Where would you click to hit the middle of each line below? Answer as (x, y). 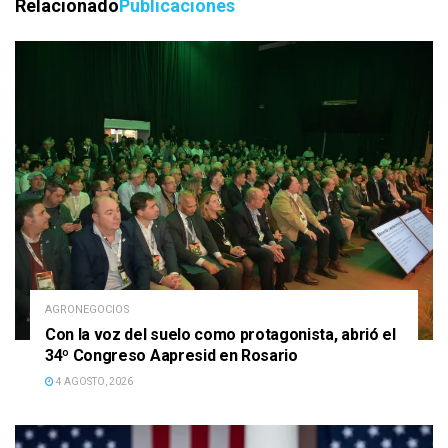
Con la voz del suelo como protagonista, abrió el (220, 334)
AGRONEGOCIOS (87, 309)
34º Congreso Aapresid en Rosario (171, 355)
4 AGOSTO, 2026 (93, 381)
